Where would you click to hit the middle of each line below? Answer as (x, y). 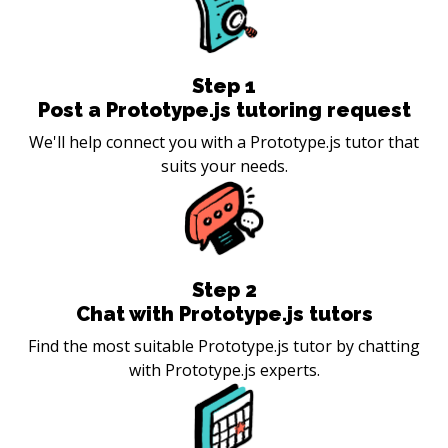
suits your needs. (224, 165)
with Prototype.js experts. (224, 369)
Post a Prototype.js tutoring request (224, 109)
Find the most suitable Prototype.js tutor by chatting (224, 345)
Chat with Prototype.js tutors (224, 313)
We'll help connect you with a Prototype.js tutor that (224, 141)
